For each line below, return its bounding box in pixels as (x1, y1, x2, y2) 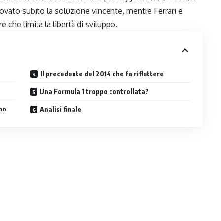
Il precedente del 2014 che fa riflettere (40, 69, 164, 78)
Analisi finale (40, 105, 82, 113)
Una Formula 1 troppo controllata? (39, 87, 149, 96)
